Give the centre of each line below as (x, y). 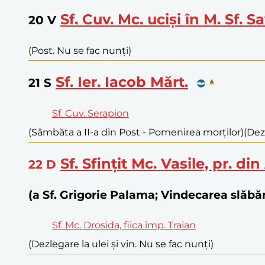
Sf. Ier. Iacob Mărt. (122, 82)
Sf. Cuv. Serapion (91, 114)
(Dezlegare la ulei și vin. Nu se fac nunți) (121, 244)
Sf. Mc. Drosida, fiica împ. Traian (124, 225)
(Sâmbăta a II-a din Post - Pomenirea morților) (136, 132)
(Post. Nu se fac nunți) (80, 51)
